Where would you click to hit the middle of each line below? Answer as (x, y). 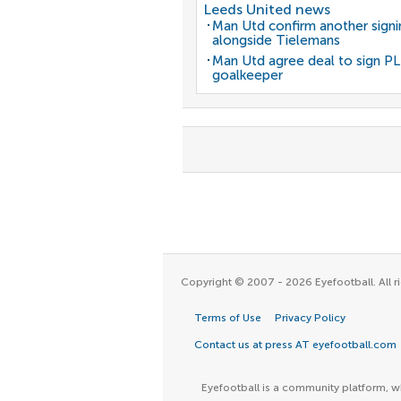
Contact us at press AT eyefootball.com (295, 345)
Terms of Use (228, 318)
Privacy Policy (310, 318)
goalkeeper (247, 75)
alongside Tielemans (276, 40)
